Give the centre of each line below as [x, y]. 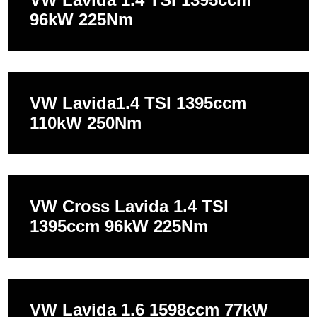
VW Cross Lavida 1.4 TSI [129, 207]
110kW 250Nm [86, 123]
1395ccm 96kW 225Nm [119, 226]
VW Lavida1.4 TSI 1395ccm [138, 103]
